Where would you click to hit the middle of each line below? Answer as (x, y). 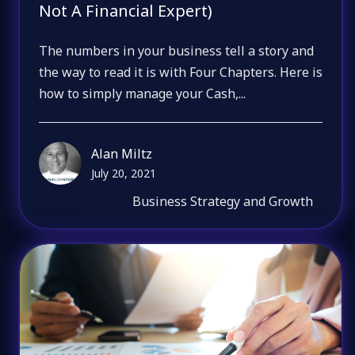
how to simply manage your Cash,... (143, 93)
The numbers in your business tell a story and (177, 50)
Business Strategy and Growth (223, 202)
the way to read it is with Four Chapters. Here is (181, 72)
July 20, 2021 (124, 174)
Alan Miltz (122, 154)
